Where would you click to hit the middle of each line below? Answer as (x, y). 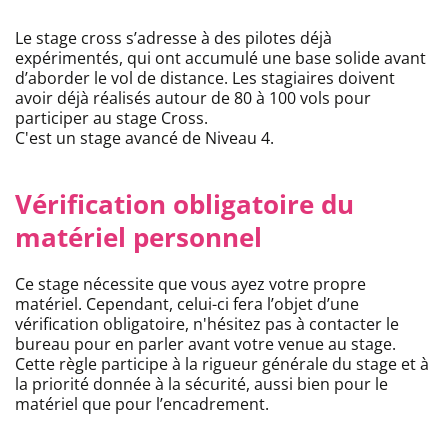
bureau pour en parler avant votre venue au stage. (207, 344)
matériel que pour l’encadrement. (142, 404)
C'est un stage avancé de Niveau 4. (144, 138)
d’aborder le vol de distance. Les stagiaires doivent (205, 78)
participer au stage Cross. (111, 118)
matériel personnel (138, 237)
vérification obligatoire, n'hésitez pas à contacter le (207, 324)
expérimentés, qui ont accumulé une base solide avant (220, 58)
